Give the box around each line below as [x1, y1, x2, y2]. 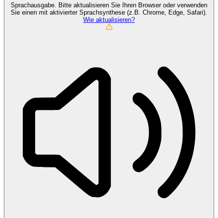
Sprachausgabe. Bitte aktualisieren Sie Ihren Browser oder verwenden [11, 1, 207, 9]
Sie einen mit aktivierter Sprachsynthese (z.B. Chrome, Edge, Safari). [11, 9, 207, 17]
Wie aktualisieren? [83, 16, 135, 24]
